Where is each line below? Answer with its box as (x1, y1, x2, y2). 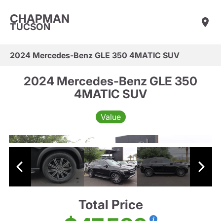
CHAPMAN (10, 11, 70, 26)
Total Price (78, 197, 143, 213)
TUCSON (10, 21, 50, 33)
